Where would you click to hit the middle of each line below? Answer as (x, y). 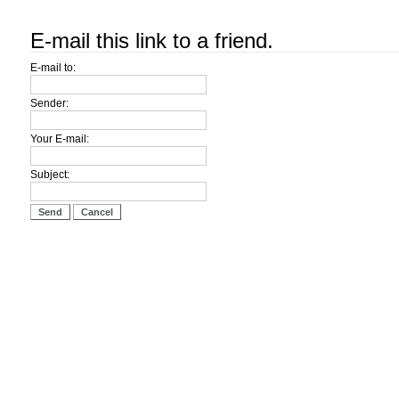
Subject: (50, 175)
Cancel (97, 212)
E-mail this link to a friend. (152, 41)
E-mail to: (53, 68)
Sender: (49, 103)
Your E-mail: (60, 139)
